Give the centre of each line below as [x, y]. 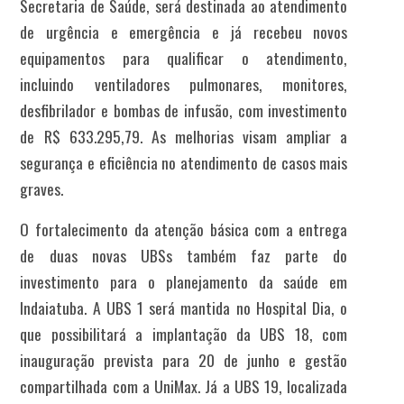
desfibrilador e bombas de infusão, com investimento [184, 110]
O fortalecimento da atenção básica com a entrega [184, 230]
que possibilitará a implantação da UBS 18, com [184, 334]
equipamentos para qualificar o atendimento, [184, 58]
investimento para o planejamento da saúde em [184, 282]
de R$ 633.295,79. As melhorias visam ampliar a [184, 137]
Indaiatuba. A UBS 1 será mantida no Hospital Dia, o [184, 308]
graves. [42, 189]
